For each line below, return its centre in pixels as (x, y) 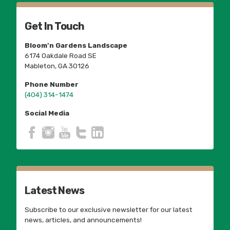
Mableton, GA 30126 (57, 66)
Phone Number (52, 84)
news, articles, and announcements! (83, 220)
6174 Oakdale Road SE (61, 56)
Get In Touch (55, 26)
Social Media (47, 113)
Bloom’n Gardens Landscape (76, 45)
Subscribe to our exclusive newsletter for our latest (109, 210)
